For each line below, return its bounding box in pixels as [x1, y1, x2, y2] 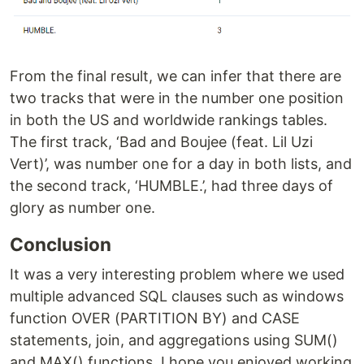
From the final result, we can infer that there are [10, 67, 341, 85]
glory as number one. [10, 199, 155, 217]
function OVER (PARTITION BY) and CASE [10, 310, 300, 327]
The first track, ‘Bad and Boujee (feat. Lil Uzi [10, 133, 313, 151]
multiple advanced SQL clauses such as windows [10, 288, 344, 305]
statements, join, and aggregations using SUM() [10, 331, 338, 349]
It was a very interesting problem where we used [10, 266, 344, 284]
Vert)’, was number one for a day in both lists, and [10, 155, 352, 173]
